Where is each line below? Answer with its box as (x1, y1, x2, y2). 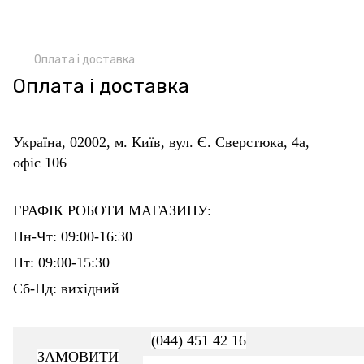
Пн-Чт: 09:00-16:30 (13, 228, 132, 245)
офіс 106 (13, 154, 67, 171)
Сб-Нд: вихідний (13, 280, 119, 297)
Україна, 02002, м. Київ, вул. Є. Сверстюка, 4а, (13, 134, 310, 150)
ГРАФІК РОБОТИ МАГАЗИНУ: (13, 202, 211, 219)
